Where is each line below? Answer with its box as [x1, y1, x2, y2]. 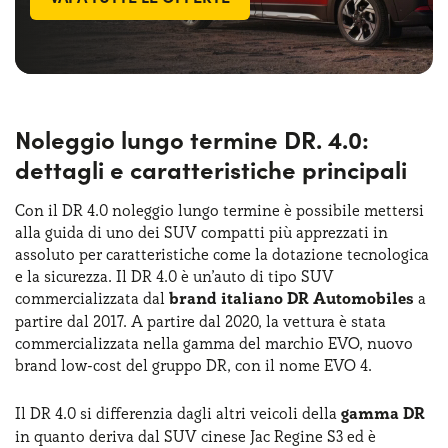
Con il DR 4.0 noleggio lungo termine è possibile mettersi [15, 200, 424, 221]
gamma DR [341, 403, 425, 425]
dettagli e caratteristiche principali [15, 152, 407, 186]
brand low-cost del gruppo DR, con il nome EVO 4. [15, 355, 372, 376]
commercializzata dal [15, 288, 169, 309]
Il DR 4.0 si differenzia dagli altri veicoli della [15, 403, 341, 424]
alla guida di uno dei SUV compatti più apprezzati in [15, 222, 388, 243]
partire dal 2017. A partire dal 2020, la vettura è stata [15, 311, 386, 332]
